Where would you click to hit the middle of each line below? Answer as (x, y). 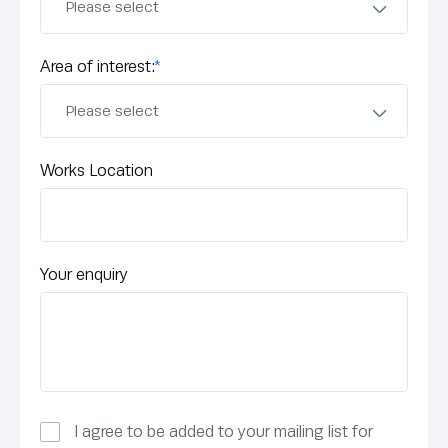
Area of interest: (97, 67)
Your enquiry (84, 275)
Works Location (96, 171)
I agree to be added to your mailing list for (223, 432)
